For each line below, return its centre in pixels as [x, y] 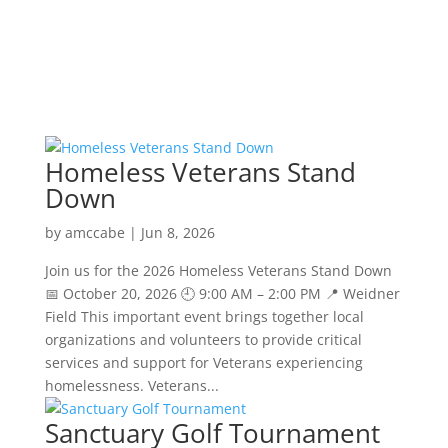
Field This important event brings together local [204, 316]
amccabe [94, 232]
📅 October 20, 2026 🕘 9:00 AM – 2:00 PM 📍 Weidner [222, 293]
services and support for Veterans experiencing [203, 362]
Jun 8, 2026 [177, 232]
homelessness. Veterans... [131, 385]
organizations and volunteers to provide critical [203, 339]
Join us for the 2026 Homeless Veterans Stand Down [218, 270]
